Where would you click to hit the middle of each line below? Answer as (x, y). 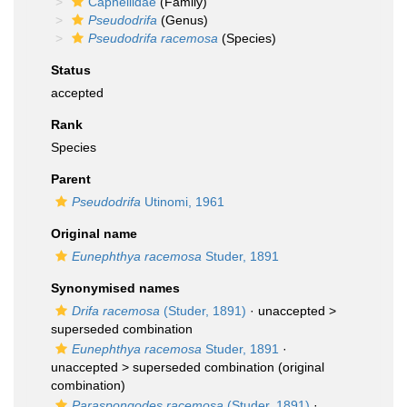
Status (71, 70)
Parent (71, 179)
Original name (94, 233)
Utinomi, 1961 (183, 202)
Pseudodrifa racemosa (153, 38)
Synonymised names (115, 288)
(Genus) (183, 20)
